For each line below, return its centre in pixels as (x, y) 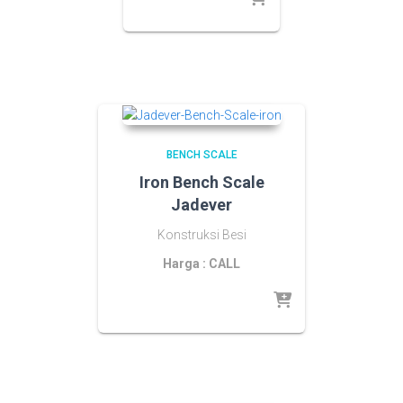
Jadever (201, 204)
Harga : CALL (201, 263)
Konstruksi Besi (201, 234)
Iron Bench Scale (201, 182)
